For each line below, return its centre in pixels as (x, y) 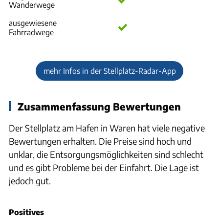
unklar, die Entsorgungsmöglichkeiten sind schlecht (106, 154)
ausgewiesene (33, 23)
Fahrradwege (31, 32)
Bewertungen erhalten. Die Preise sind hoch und (100, 141)
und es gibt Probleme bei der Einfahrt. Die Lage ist (104, 167)
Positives (26, 212)
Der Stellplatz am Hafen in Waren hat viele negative (107, 128)
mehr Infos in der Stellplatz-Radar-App (109, 71)
